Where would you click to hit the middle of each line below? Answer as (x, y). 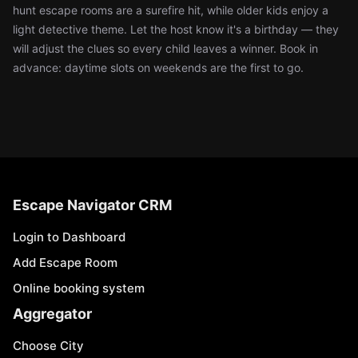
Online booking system (79, 288)
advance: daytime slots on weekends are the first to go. (158, 68)
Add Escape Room (65, 263)
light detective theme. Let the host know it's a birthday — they (176, 29)
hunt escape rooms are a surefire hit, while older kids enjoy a (171, 10)
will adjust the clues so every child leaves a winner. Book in (165, 48)
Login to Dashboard (69, 237)
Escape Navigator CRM (92, 205)
